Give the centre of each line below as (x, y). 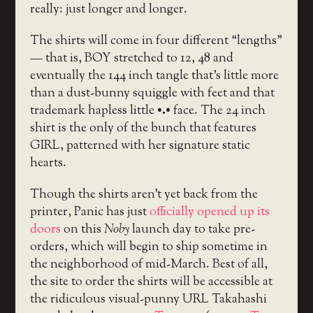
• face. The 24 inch (215, 111)
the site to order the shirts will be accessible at (151, 283)
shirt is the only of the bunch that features (143, 128)
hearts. (48, 163)
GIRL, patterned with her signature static (140, 146)
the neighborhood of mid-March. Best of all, (148, 265)
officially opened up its (209, 213)
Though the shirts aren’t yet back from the (144, 195)
